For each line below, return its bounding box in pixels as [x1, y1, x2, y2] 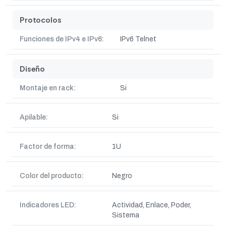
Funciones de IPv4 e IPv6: [20, 35, 104, 43]
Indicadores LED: [20, 201, 76, 209]
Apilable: [20, 114, 48, 121]
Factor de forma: [20, 143, 76, 150]
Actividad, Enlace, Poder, [112, 201, 191, 209]
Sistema [112, 211, 139, 219]
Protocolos [20, 15, 62, 24]
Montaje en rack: [20, 84, 76, 92]
